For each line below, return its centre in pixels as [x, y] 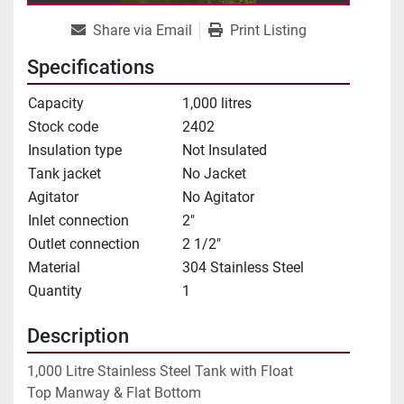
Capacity [56, 104]
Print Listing [268, 31]
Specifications [91, 68]
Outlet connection [84, 244]
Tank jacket [64, 174]
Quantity [55, 291]
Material [54, 268]
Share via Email [142, 31]
